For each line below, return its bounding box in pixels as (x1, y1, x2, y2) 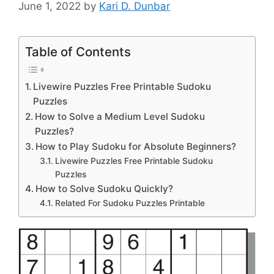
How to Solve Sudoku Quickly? (35, 183, 174, 195)
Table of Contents (25, 44, 131, 60)
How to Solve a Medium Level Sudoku (35, 111, 206, 123)
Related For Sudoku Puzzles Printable (54, 198, 205, 209)
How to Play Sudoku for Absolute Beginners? (35, 141, 237, 153)
